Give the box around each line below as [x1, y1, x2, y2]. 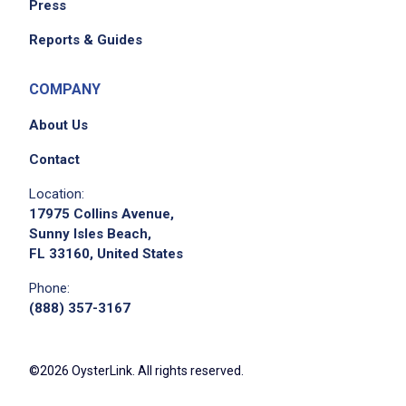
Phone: [29, 280, 70, 297]
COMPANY [29, 81, 101, 99]
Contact [29, 151, 80, 169]
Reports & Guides [29, 32, 142, 49]
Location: [29, 186, 84, 203]
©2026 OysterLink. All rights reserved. [29, 363, 244, 379]
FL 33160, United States [29, 246, 183, 263]
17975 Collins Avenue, [29, 206, 174, 223]
